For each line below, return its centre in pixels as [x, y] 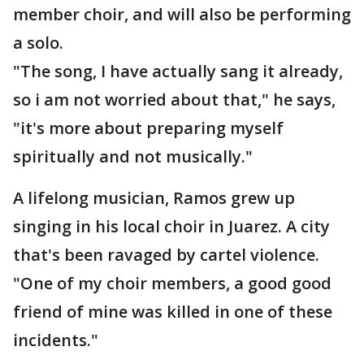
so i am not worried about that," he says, [174, 100]
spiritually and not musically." [133, 156]
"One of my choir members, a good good [172, 283]
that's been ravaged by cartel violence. [166, 255]
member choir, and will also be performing [182, 14]
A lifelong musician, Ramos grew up [154, 198]
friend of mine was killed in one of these [173, 312]
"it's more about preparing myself [148, 128]
